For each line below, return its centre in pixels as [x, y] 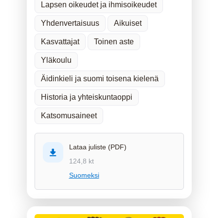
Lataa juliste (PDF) [98, 147]
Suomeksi [84, 175]
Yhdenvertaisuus [70, 23]
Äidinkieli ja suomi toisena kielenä [100, 78]
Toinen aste [114, 41]
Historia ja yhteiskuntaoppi [86, 97]
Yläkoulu [56, 60]
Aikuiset [127, 23]
